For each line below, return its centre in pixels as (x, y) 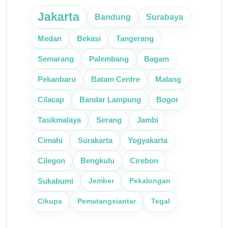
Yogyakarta (148, 140)
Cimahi (50, 140)
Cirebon (144, 161)
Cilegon (51, 161)
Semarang (56, 59)
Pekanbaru (57, 79)
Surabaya (165, 17)
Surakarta (95, 140)
